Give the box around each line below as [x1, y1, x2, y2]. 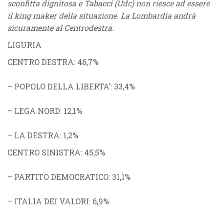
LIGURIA [7, 40, 42, 50]
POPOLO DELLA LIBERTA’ [14, 81, 110, 91]
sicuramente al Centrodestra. [7, 22, 114, 33]
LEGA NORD [14, 106, 60, 116]
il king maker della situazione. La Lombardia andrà [7, 10, 196, 21]
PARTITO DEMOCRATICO [14, 172, 109, 182]
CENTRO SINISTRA [7, 147, 81, 157]
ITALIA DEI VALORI [14, 196, 89, 206]
